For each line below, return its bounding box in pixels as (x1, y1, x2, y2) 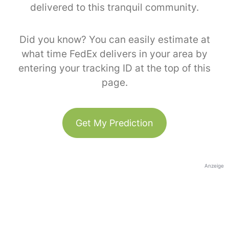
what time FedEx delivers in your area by (21, 48, 208, 60)
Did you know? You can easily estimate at (19, 33, 210, 45)
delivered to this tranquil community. (30, 1, 199, 13)
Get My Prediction (76, 117, 153, 128)
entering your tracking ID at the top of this (18, 62, 211, 74)
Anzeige (204, 162, 224, 169)
